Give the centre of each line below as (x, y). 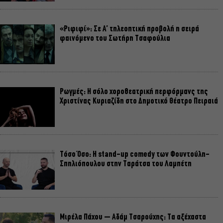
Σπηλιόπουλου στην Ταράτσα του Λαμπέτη (126, 164)
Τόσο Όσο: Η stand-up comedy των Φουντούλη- (135, 155)
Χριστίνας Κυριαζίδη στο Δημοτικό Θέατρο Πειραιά (139, 101)
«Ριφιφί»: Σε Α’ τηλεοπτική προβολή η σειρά (129, 29)
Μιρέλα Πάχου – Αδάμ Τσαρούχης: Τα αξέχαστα (133, 217)
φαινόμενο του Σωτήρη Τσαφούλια (115, 39)
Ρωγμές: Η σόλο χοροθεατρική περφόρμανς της (134, 92)
